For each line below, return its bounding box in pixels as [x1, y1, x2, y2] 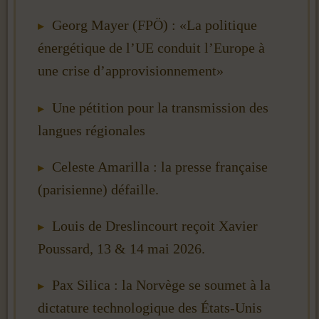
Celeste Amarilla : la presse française [52, 158, 268, 174]
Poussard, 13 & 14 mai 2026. [38, 240, 205, 256]
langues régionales [38, 122, 145, 138]
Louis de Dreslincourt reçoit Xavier [52, 217, 258, 234]
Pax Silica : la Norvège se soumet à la [52, 277, 271, 293]
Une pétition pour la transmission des [52, 99, 268, 115]
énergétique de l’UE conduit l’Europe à [38, 40, 265, 56]
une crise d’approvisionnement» [38, 63, 224, 79]
